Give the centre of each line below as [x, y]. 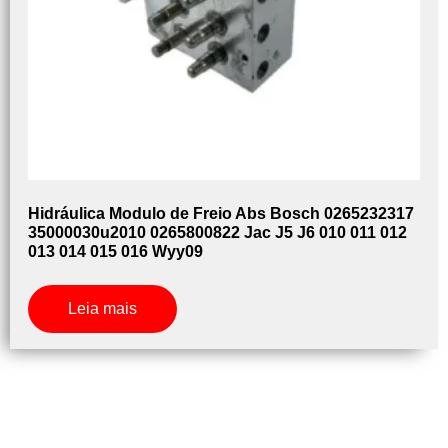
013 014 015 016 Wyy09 [115, 251]
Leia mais [102, 308]
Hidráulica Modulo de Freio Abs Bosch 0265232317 [221, 213]
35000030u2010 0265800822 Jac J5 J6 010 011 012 [217, 232]
